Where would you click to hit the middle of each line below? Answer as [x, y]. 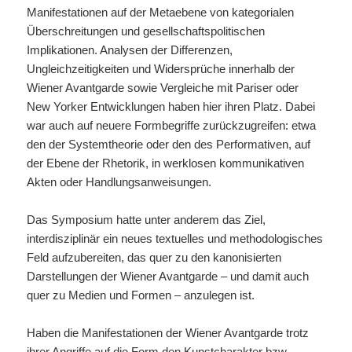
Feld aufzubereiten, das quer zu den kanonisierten [154, 257]
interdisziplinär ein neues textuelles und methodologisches [175, 238]
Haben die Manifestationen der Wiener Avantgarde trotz [168, 332]
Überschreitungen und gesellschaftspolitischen [146, 31]
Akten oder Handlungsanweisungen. [119, 181]
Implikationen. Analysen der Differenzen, [130, 49]
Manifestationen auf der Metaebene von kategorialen [161, 12]
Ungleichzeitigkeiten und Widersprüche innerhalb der [161, 68]
